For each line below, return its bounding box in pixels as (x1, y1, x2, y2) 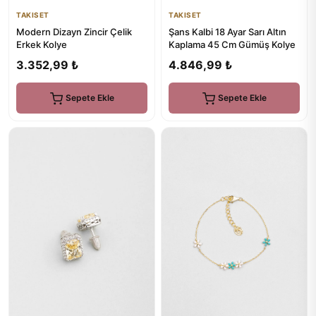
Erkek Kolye (16, 39, 67, 50)
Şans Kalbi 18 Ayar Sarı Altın (169, 26, 286, 37)
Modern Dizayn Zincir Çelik (16, 26, 132, 37)
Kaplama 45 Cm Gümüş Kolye (169, 39, 296, 50)
